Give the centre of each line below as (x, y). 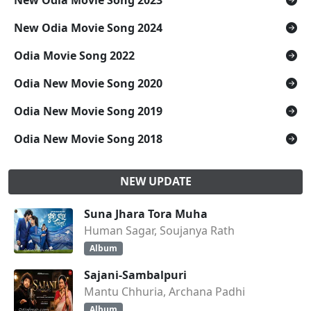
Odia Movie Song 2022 (74, 56)
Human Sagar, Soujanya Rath (159, 230)
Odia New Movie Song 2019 (88, 111)
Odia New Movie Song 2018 (88, 139)
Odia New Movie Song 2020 (88, 83)
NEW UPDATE (155, 181)
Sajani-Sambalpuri (135, 275)
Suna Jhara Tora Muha (146, 214)
